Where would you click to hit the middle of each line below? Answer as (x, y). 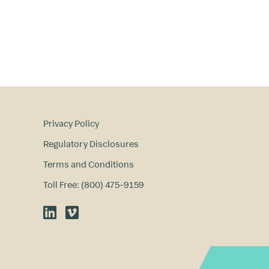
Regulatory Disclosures (91, 144)
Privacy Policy (71, 123)
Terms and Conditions (89, 164)
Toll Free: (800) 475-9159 (94, 184)
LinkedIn (69, 212)
